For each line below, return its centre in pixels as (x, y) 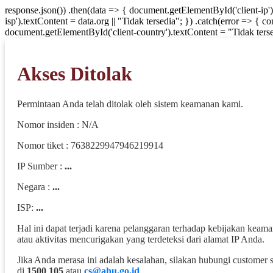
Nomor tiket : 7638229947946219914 (90, 145)
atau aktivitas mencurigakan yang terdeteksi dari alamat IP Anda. (141, 239)
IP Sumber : (41, 166)
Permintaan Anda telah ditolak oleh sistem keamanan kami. (130, 104)
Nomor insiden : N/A (58, 124)
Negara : (35, 186)
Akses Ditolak (75, 74)
